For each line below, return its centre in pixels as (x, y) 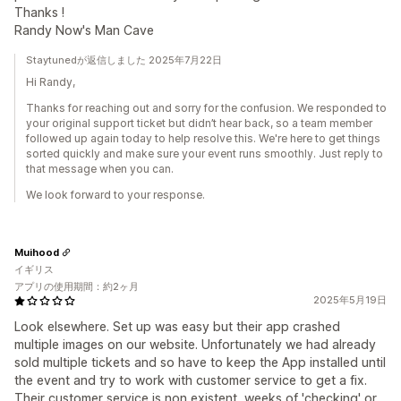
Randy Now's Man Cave (84, 30)
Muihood (37, 252)
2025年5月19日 (350, 300)
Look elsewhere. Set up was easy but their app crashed (177, 326)
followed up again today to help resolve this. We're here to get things (203, 138)
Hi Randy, (51, 82)
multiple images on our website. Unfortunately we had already (195, 344)
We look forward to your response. (115, 195)
